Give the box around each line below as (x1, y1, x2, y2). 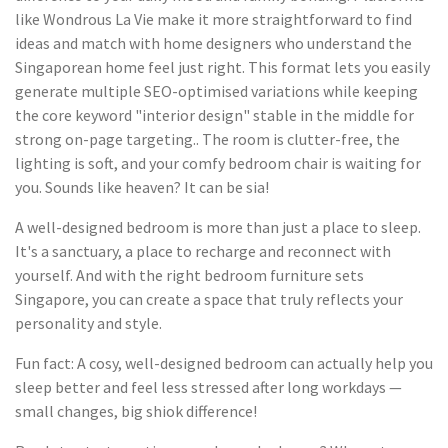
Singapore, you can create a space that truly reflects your (15, 289, 403, 310)
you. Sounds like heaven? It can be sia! (15, 177, 269, 198)
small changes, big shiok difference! (15, 401, 257, 422)
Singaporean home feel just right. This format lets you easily (15, 57, 430, 78)
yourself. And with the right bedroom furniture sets (15, 265, 364, 286)
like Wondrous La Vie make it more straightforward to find (15, 9, 412, 30)
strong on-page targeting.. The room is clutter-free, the (15, 129, 400, 150)
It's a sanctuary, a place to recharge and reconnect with (15, 241, 391, 262)
